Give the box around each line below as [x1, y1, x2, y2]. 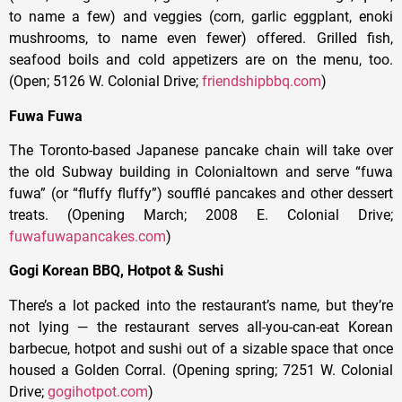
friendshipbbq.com [202, 73, 321, 91]
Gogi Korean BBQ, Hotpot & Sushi [9, 262, 223, 280]
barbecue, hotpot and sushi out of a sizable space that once [9, 339, 393, 357]
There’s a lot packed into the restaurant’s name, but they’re [9, 296, 393, 314]
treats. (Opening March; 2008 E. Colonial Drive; [9, 206, 393, 224]
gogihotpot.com [48, 382, 148, 400]
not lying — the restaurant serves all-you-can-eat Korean [9, 318, 393, 336]
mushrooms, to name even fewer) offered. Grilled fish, [9, 30, 393, 48]
